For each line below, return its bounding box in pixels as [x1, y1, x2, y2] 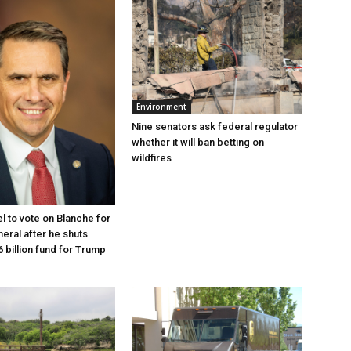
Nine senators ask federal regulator [132, 121, 298, 133]
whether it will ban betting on [132, 136, 264, 149]
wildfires [132, 152, 172, 165]
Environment [136, 101, 186, 113]
